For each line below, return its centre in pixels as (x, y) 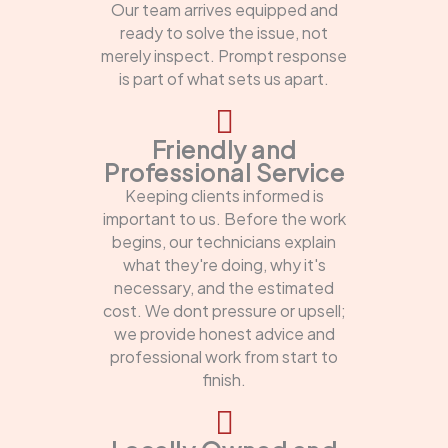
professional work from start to (224, 357)
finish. (224, 380)
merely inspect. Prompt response (224, 56)
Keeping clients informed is (224, 196)
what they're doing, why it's (224, 265)
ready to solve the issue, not (224, 33)
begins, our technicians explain (224, 242)
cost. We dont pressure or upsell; (224, 311)
